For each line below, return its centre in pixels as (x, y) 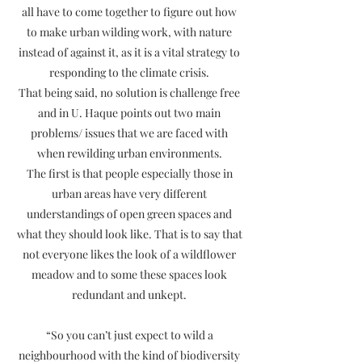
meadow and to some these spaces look (129, 274)
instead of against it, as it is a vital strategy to (129, 52)
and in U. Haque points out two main (129, 113)
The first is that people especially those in (129, 173)
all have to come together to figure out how (129, 12)
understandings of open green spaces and (129, 214)
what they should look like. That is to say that (129, 234)
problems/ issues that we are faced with (129, 133)
